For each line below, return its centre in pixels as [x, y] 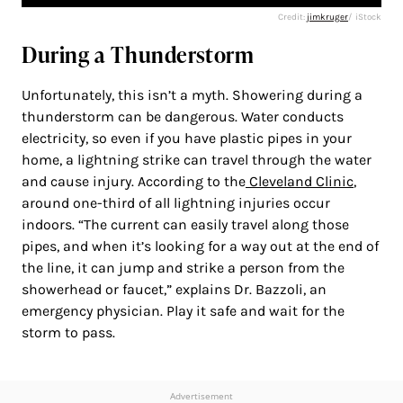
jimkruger [327, 17]
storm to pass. [68, 332]
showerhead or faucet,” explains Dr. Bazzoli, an [174, 289]
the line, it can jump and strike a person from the [183, 267]
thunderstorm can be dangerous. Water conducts [183, 116]
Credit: [292, 17]
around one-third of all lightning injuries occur [176, 202]
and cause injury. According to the [134, 181]
